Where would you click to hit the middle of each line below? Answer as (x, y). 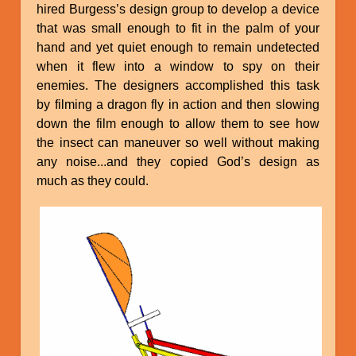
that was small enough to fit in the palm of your (178, 28)
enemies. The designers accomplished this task (178, 85)
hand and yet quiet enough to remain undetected (178, 47)
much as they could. (93, 180)
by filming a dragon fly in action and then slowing (178, 104)
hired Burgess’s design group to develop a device (178, 9)
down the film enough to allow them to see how (178, 123)
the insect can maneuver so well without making (178, 142)
